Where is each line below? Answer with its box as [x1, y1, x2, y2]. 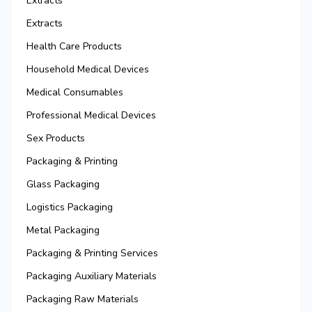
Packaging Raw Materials [26, 292, 139, 306]
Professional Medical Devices [26, 109, 156, 123]
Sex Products [26, 132, 85, 146]
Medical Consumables [26, 86, 123, 100]
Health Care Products [26, 40, 122, 54]
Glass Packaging [26, 178, 100, 192]
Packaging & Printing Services [26, 247, 158, 260]
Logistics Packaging [26, 201, 113, 214]
